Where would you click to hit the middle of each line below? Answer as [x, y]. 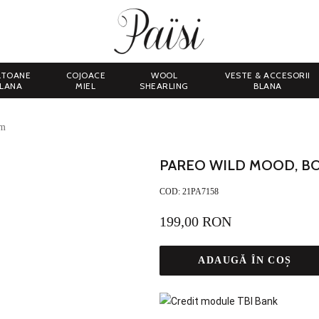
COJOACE [86, 75]
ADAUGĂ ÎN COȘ [245, 260]
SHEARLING [164, 86]
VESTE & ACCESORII [268, 75]
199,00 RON [195, 221]
